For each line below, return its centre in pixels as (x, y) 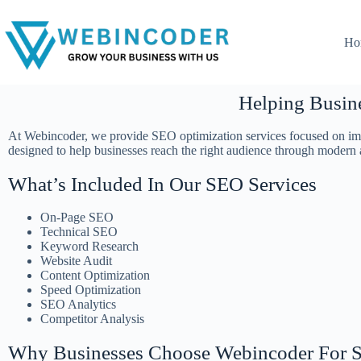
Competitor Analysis (92, 319)
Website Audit (76, 261)
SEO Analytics (78, 304)
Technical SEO (79, 232)
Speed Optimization (91, 290)
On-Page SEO (77, 217)
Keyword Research (89, 246)
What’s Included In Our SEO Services (162, 184)
